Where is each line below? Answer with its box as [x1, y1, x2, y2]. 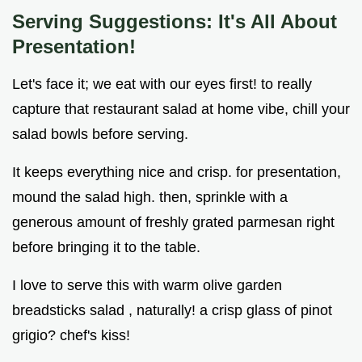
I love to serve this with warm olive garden [12, 277, 282, 294]
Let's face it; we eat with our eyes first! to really [12, 76, 312, 93]
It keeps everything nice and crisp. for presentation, [12, 164, 341, 181]
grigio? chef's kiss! [12, 327, 130, 344]
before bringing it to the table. [12, 239, 200, 256]
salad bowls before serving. [12, 126, 188, 143]
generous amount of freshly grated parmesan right [12, 214, 335, 231]
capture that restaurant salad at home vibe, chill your [12, 101, 350, 118]
